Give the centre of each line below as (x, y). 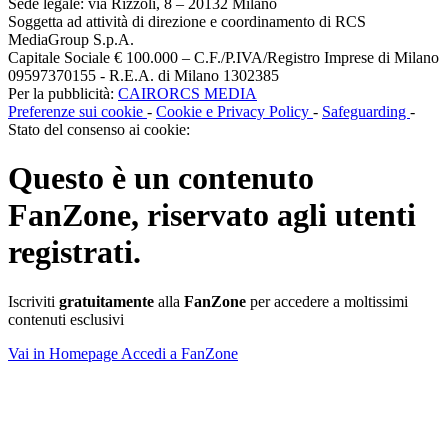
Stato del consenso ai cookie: (99, 129)
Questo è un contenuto (161, 178)
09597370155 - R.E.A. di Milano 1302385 (143, 75)
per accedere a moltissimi (327, 301)
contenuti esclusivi (66, 319)
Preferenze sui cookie (77, 111)
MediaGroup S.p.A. (71, 39)
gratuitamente (106, 301)
